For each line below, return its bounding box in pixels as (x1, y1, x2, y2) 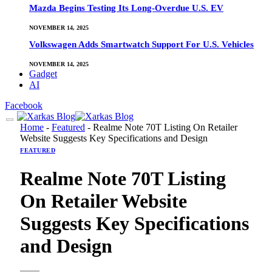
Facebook (5, 100, 42, 110)
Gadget (29, 68, 57, 79)
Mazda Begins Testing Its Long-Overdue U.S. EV (29, 3, 223, 13)
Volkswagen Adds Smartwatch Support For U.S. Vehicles (29, 39, 254, 50)
